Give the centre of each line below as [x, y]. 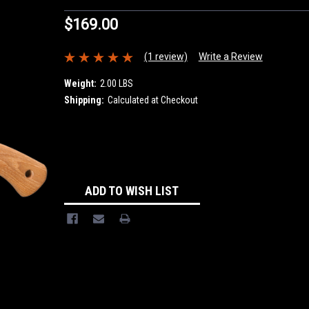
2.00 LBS [116, 83]
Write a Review [230, 57]
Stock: [77, 166]
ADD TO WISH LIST [132, 190]
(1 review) [166, 57]
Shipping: [84, 100]
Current [80, 151]
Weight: [80, 83]
